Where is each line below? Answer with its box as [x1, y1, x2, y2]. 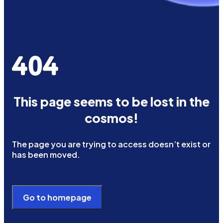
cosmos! [85, 110, 138, 126]
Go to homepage [23, 192, 92, 203]
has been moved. [12, 149, 80, 160]
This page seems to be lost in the [13, 94, 210, 110]
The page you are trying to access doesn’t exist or [12, 139, 211, 149]
